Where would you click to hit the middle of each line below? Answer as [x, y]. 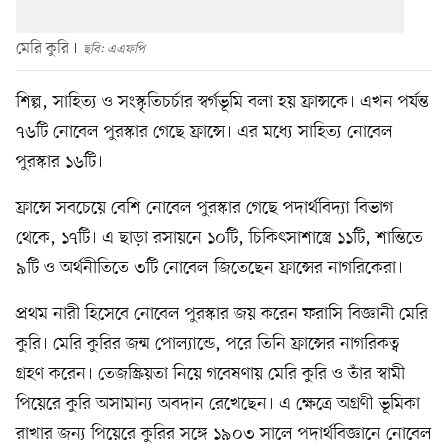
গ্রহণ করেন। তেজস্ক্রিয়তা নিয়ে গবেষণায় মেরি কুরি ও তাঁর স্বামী [210, 373]
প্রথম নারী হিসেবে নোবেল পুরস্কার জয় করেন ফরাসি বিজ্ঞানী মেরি [222, 313]
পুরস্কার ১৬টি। [59, 161]
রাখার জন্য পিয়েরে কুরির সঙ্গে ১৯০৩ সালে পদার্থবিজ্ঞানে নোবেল [224, 433]
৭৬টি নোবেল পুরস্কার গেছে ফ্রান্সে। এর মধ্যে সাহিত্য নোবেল [204, 131]
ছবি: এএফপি [113, 49]
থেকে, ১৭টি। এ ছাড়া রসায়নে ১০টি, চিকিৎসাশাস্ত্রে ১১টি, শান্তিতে [219, 237]
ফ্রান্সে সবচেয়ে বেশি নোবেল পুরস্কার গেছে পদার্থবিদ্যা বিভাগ [204, 207]
